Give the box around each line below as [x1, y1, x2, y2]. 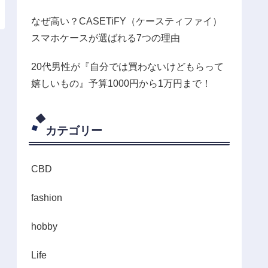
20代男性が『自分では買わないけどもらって [31, 61, 224, 72]
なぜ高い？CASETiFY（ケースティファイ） [31, 16, 222, 26]
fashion [31, 193, 62, 203]
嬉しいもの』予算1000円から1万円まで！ [31, 78, 211, 89]
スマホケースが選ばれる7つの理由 [31, 32, 180, 43]
